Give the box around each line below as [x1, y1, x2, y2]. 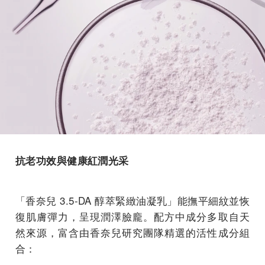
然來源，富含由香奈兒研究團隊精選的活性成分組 [15, 224, 250, 240]
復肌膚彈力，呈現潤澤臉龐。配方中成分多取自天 [15, 208, 250, 224]
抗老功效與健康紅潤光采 [15, 153, 129, 167]
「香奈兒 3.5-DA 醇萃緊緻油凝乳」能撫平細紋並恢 [15, 192, 250, 208]
